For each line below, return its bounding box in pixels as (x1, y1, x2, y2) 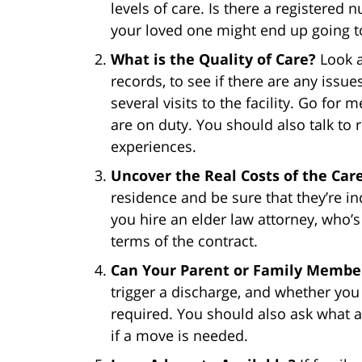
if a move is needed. (111, 325, 248, 345)
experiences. (111, 136, 196, 156)
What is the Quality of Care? (111, 48, 316, 69)
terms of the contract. (111, 230, 258, 250)
